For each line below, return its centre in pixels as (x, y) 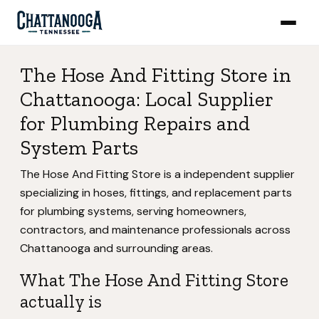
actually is (61, 301)
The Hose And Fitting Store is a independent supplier (157, 174)
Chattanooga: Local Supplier (147, 99)
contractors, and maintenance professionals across (155, 230)
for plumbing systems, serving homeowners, (133, 211)
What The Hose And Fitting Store (154, 280)
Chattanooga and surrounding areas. (116, 248)
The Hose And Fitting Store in (156, 75)
